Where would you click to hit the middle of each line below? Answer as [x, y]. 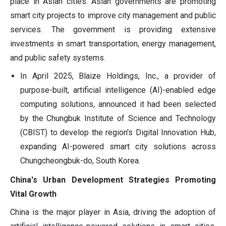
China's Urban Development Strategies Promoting [113, 180]
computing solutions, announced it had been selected [118, 104]
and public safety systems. [58, 58]
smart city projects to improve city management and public [113, 16]
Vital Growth [33, 194]
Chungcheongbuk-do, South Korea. [80, 161]
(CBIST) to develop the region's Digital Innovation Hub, [118, 133]
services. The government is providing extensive [113, 30]
